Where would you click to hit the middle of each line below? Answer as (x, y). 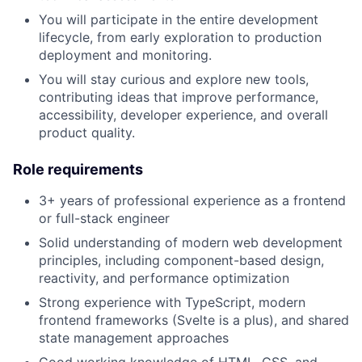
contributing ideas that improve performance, (179, 97)
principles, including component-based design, (181, 261)
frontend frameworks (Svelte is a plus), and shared (194, 320)
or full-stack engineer (104, 219)
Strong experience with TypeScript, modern (172, 303)
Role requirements (78, 170)
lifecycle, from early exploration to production (180, 38)
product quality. (87, 133)
